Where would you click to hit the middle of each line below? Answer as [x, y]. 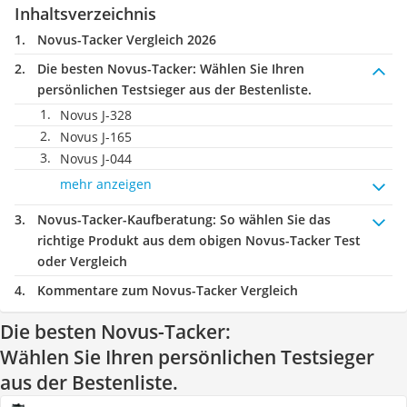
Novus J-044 [96, 159]
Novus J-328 [96, 115]
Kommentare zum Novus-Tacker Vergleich [168, 290]
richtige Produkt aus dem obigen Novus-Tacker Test [199, 240]
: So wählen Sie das [272, 219]
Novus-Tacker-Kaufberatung [125, 219]
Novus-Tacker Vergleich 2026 [127, 40]
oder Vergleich [82, 261]
